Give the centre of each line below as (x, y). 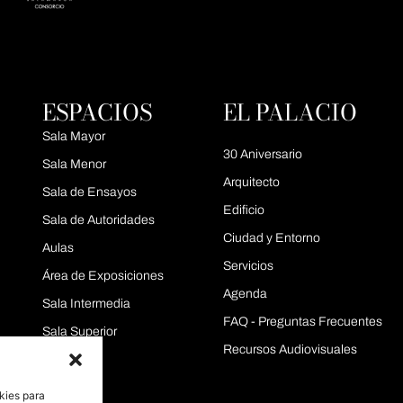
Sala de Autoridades (98, 220)
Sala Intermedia (86, 304)
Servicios (248, 266)
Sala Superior (79, 332)
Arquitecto (251, 183)
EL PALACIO (290, 113)
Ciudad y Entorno (271, 238)
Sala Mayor (73, 137)
